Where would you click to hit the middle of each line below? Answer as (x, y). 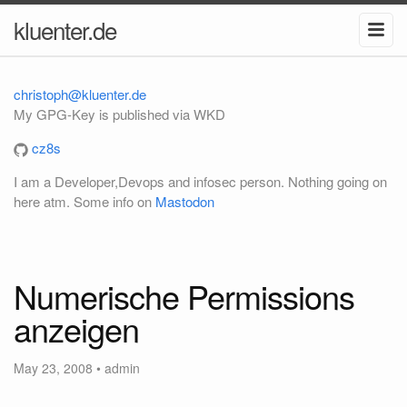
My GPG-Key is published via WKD (119, 114)
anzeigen (76, 328)
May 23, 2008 (53, 368)
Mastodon (185, 201)
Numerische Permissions (184, 296)
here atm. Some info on (84, 201)
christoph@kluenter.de (80, 94)
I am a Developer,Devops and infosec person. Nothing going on (200, 181)
